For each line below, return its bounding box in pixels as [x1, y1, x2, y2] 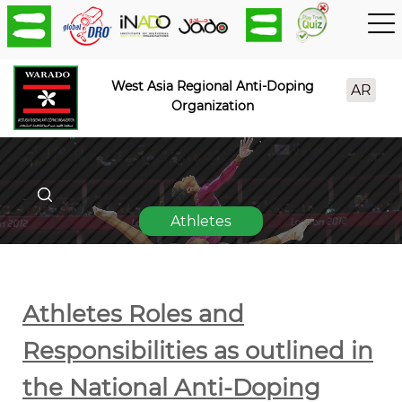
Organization [170, 98, 254, 114]
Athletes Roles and [22, 300, 244, 328]
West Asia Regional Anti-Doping [110, 78, 314, 94]
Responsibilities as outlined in [22, 336, 373, 365]
